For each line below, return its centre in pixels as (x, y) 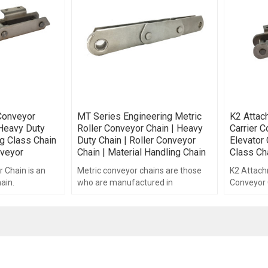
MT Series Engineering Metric (140, 117)
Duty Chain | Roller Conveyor (137, 141)
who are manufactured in (125, 183)
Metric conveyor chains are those (140, 171)
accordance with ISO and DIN (131, 195)
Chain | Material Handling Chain (142, 153)
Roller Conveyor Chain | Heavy (140, 129)
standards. (98, 207)
